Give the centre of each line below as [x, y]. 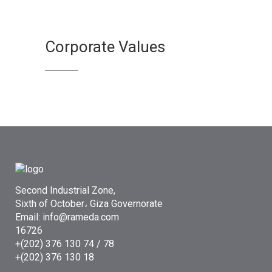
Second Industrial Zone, [65, 190]
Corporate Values [105, 47]
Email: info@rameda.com [67, 217]
